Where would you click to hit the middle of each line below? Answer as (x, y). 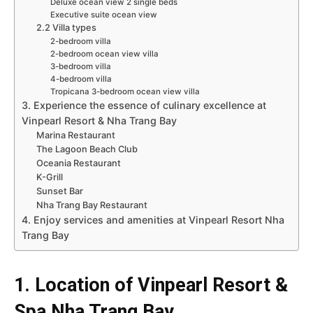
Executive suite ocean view (103, 14)
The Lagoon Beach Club (87, 149)
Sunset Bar (60, 191)
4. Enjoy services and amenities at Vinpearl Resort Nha (153, 219)
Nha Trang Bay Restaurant (92, 205)
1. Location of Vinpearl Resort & (151, 285)
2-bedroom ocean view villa (104, 53)
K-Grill (50, 177)
